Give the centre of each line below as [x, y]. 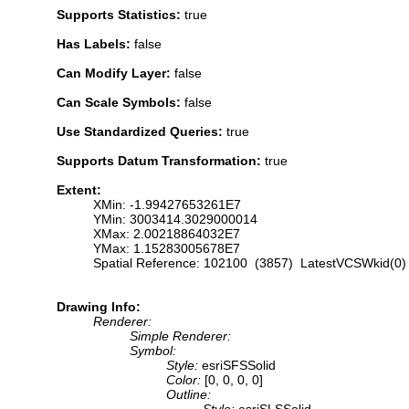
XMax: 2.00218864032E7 [167, 233]
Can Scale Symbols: [121, 102]
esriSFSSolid [239, 365]
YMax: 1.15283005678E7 [167, 248]
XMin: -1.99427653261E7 [167, 204]
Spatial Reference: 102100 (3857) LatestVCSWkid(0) [250, 262]
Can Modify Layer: [115, 73]
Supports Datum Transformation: [161, 160]
